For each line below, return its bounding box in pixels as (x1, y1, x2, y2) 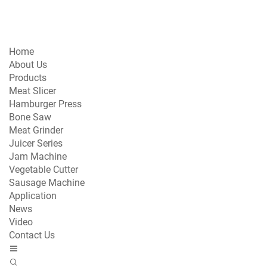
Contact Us (9, 229, 55, 241)
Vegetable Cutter (9, 164, 78, 175)
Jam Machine (9, 151, 67, 162)
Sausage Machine (9, 177, 85, 188)
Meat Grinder (9, 125, 63, 136)
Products (9, 72, 46, 83)
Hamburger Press (9, 98, 82, 110)
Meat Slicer (9, 85, 56, 97)
